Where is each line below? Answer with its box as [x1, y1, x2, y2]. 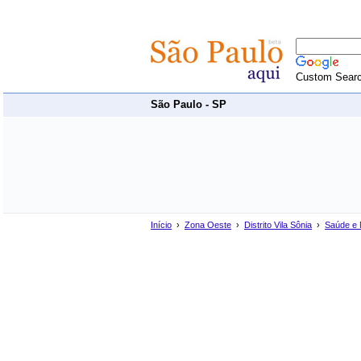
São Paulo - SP [151, 98, 226, 110]
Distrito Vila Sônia [244, 220, 312, 230]
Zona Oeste [185, 220, 231, 230]
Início [151, 220, 172, 230]
